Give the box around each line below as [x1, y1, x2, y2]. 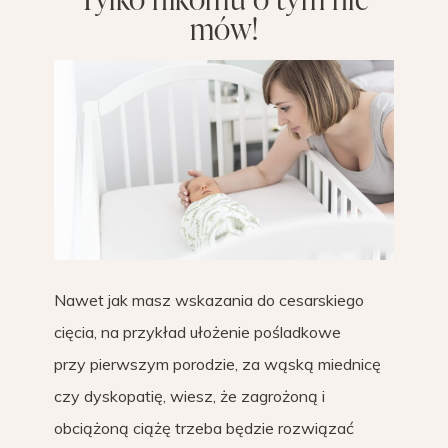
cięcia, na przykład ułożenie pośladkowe [54, 322, 341, 343]
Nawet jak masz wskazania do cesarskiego [54, 290, 364, 311]
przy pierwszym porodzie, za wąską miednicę [54, 354, 381, 375]
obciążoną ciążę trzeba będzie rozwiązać [54, 418, 354, 439]
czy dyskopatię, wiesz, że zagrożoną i [54, 386, 325, 407]
